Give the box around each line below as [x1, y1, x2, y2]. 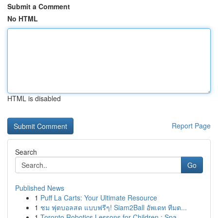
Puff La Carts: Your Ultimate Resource [40, 193, 157, 202]
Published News [15, 183, 64, 193]
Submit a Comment [7, 1, 70, 11]
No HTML [7, 14, 38, 23]
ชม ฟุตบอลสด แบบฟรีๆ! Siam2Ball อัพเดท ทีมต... [40, 202, 187, 212]
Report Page [172, 121, 211, 130]
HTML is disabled [7, 93, 61, 103]
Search [15, 147, 37, 157]
